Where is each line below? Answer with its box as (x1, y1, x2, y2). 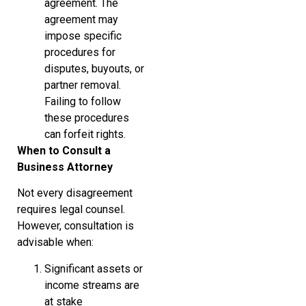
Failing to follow (44, 94, 121, 108)
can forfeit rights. (44, 127, 126, 141)
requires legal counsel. (17, 203, 125, 217)
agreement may (44, 12, 118, 26)
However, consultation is (17, 219, 134, 233)
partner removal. (44, 78, 121, 92)
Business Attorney (17, 160, 113, 173)
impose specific (44, 29, 122, 42)
